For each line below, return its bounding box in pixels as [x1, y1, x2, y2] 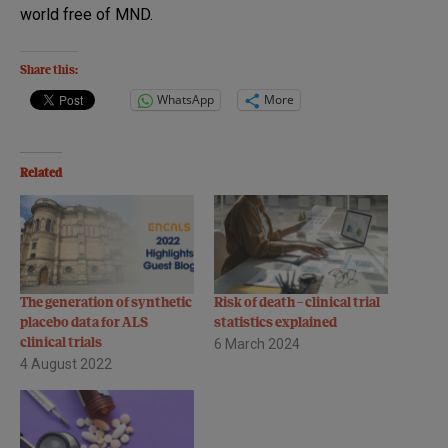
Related [20, 167, 62, 180]
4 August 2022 [20, 355, 112, 372]
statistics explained [214, 315, 337, 331]
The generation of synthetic [20, 295, 192, 311]
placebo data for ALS [20, 315, 148, 331]
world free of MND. [20, 4, 153, 24]
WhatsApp [157, 91, 214, 109]
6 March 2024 [214, 335, 300, 352]
